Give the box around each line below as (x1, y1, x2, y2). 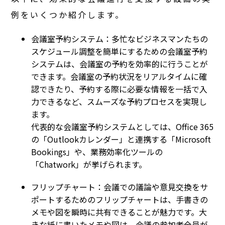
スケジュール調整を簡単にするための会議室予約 (31, 45, 208, 57)
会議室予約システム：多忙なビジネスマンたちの (31, 32, 208, 45)
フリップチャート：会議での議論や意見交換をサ (31, 180, 208, 193)
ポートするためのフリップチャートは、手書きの (31, 193, 208, 205)
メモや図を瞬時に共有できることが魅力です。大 (31, 205, 207, 218)
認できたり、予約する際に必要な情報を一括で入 (31, 82, 208, 95)
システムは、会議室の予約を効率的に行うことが (31, 57, 208, 70)
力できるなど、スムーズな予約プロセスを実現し (31, 95, 207, 107)
